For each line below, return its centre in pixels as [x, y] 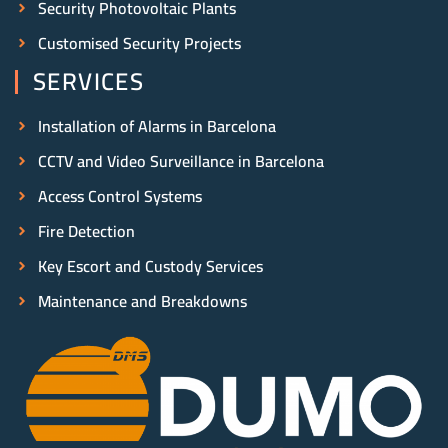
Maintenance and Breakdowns [142, 301]
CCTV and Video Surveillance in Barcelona [180, 161]
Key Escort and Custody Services [150, 266]
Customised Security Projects [139, 43]
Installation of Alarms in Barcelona [156, 126]
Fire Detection [86, 231]
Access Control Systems [119, 196]
